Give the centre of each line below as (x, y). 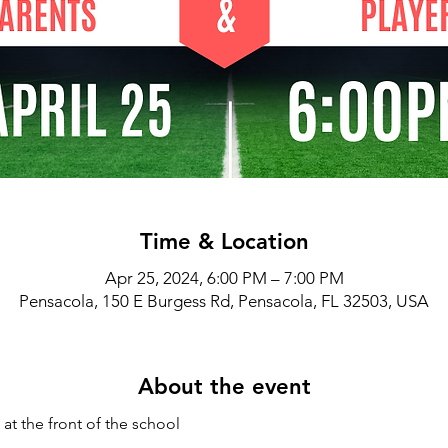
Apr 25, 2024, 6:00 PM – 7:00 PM (224, 278)
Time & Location (224, 241)
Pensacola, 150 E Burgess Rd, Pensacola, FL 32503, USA (224, 301)
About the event (224, 386)
